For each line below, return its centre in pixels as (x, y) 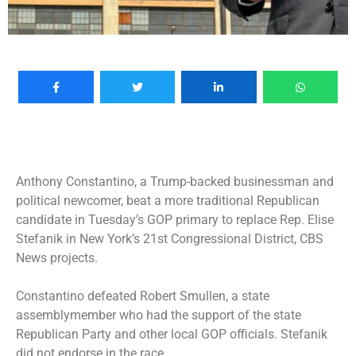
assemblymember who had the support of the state (159, 315)
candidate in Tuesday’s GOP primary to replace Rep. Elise (175, 219)
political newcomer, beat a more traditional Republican (168, 200)
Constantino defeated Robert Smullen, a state (143, 296)
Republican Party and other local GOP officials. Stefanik (172, 334)
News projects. (58, 257)
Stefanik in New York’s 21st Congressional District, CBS (170, 238)
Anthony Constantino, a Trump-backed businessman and (175, 181)
